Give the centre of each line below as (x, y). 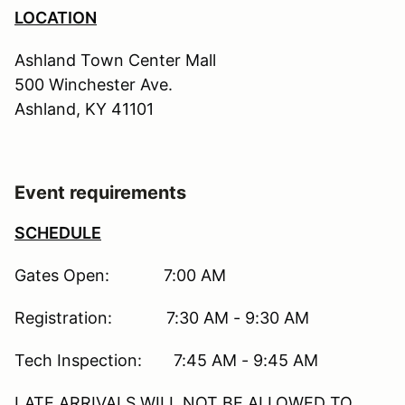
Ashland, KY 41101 (84, 109)
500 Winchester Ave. (94, 85)
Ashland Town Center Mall (115, 61)
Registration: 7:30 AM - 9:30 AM (162, 318)
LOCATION (56, 18)
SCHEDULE (58, 233)
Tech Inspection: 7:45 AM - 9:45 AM (166, 361)
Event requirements (100, 193)
